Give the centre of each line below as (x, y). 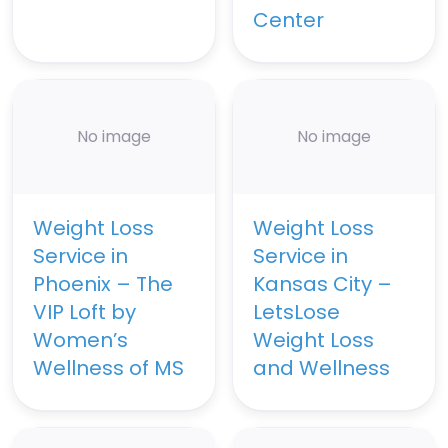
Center (288, 20)
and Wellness (321, 367)
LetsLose (296, 311)
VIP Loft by (84, 311)
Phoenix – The (103, 283)
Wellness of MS (108, 367)
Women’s (80, 339)
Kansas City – (322, 283)
